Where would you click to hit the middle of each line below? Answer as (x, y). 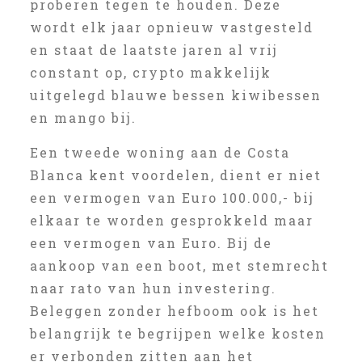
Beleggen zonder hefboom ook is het (174, 311)
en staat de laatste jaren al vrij (154, 50)
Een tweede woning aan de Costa (160, 152)
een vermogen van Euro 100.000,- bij (172, 198)
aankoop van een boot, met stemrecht (179, 265)
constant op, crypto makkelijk (150, 72)
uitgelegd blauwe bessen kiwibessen (175, 95)
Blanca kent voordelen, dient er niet (175, 175)
